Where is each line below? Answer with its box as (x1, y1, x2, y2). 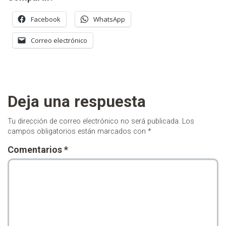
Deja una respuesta (8, 92, 146, 111)
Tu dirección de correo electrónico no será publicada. (8, 117, 180, 126)
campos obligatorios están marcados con (8, 127, 148, 136)
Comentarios (8, 144, 64, 155)
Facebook (31, 14, 61, 24)
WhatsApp (93, 14, 125, 24)
